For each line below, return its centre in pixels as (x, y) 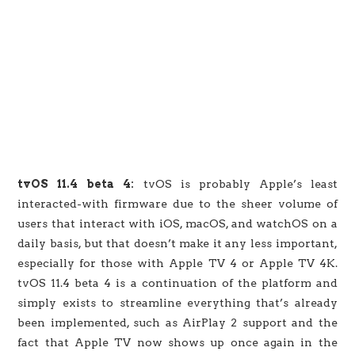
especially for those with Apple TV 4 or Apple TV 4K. (177, 263)
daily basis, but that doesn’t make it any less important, (177, 243)
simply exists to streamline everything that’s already (177, 302)
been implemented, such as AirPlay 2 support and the (177, 322)
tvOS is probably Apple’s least (236, 183)
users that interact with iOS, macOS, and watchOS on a (177, 223)
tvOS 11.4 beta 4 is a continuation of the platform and (177, 282)
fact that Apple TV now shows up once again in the (177, 342)
